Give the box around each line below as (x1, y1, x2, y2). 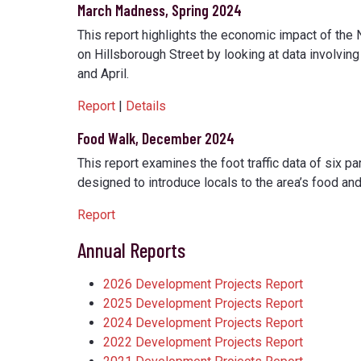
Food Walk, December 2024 (77, 129, 234, 148)
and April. (77, 66, 129, 82)
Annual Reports (77, 237, 185, 263)
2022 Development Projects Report (103, 334, 303, 351)
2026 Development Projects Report (103, 276, 303, 293)
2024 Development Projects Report (103, 315, 303, 331)
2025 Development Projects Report (103, 296, 303, 312)
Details (126, 98, 166, 114)
